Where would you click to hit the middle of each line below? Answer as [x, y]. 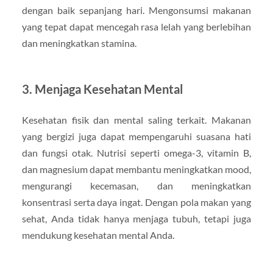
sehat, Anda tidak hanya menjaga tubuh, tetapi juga [136, 218]
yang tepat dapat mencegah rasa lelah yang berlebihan [136, 26]
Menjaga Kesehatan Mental [108, 89]
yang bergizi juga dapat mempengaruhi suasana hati [136, 136]
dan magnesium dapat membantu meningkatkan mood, [136, 169]
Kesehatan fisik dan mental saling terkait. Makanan [136, 119]
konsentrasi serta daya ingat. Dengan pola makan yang [136, 202]
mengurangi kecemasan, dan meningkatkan [136, 185]
